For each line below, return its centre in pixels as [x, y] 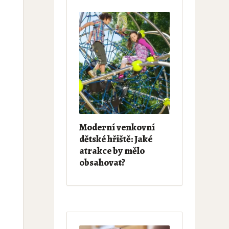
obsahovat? [102, 163]
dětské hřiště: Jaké [116, 139]
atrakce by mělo [112, 151]
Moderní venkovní [117, 127]
